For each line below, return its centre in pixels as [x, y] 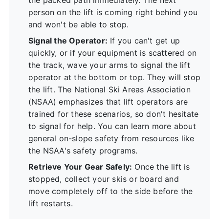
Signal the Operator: [68, 40]
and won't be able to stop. [79, 24]
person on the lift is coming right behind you [113, 12]
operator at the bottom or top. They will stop [115, 77]
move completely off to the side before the [111, 191]
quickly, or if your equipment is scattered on [113, 53]
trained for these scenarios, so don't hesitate [114, 114]
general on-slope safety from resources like [111, 138]
